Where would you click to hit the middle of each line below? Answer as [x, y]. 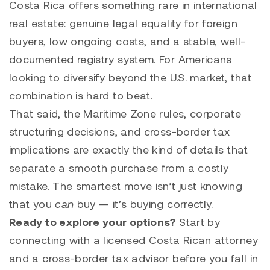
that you [32, 203]
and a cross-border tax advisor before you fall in [134, 258]
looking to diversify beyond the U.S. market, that [130, 77]
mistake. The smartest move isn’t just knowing [126, 185]
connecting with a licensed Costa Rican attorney [133, 240]
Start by [198, 221]
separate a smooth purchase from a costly [119, 167]
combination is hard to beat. [81, 95]
